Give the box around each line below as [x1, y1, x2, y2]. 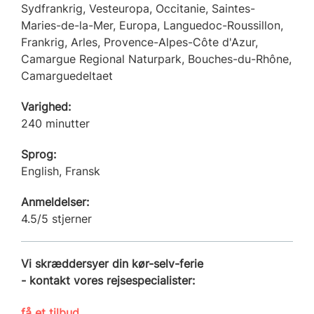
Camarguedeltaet [21, 68, 113, 83]
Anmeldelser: [21, 194, 89, 209]
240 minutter [21, 116, 90, 130]
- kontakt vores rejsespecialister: [21, 273, 195, 287]
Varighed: [21, 99, 71, 114]
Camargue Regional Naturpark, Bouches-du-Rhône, [21, 51, 292, 66]
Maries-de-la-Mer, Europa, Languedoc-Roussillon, [21, 18, 283, 32]
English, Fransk [21, 163, 100, 178]
